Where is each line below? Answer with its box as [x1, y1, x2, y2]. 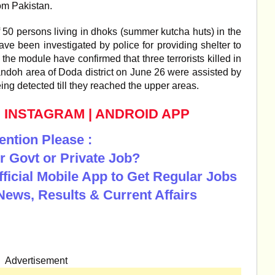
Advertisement [5, 255, 68, 266]
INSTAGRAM [4, 106, 85, 122]
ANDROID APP [95, 106, 190, 122]
